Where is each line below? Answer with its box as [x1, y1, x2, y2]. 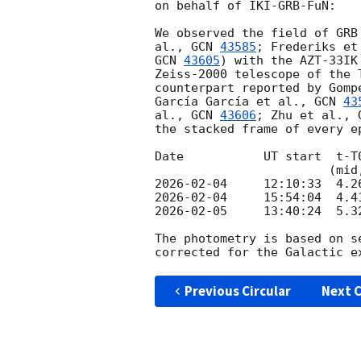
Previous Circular [184, 282, 291, 301]
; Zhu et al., [256, 108, 358, 123]
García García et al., [155, 94, 314, 110]
